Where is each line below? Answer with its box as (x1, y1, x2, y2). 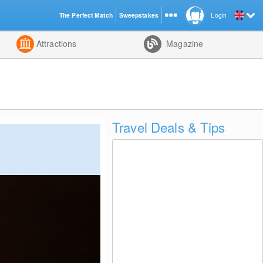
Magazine (164, 38, 204, 49)
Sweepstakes (119, 11, 159, 19)
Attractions (33, 38, 77, 49)
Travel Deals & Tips (112, 117, 225, 136)
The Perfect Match (59, 11, 113, 19)
